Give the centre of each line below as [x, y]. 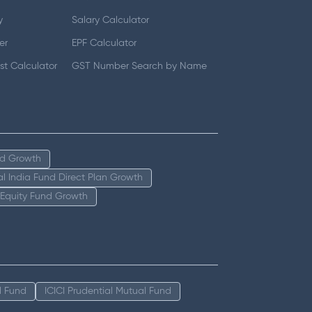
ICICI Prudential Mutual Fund [108, 291]
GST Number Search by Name [140, 66]
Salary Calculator [111, 20]
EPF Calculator [104, 43]
